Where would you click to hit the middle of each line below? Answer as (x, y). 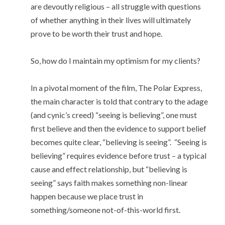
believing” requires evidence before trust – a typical (119, 155)
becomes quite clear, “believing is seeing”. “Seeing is (119, 142)
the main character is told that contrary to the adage (120, 101)
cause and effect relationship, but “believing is (109, 169)
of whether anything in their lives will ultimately (111, 20)
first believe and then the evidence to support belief (119, 128)
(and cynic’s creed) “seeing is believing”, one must (114, 115)
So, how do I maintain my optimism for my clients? (116, 60)
